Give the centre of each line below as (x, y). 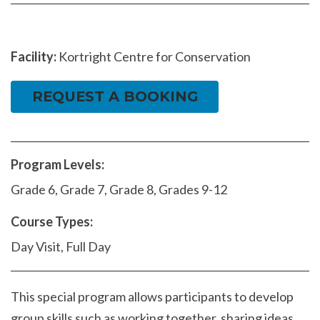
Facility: (34, 57)
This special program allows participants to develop (152, 297)
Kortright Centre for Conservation (154, 57)
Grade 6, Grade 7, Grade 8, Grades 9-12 (119, 190)
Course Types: (52, 222)
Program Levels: (57, 165)
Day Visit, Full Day (61, 247)
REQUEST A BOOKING (115, 97)
